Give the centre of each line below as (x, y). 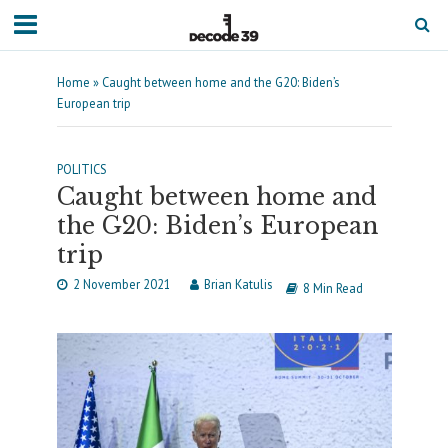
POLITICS (81, 169)
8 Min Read (332, 288)
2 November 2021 (121, 284)
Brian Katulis (237, 284)
